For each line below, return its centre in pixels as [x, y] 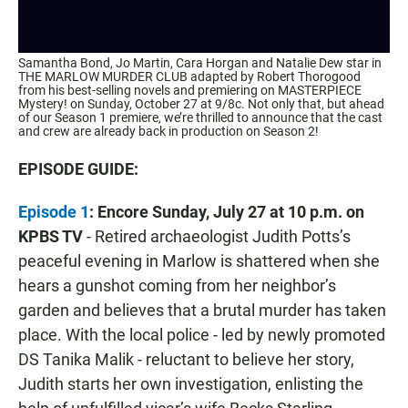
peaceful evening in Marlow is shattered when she [199, 261]
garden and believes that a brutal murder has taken [202, 311]
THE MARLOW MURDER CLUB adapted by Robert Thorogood [189, 77]
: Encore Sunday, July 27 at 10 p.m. [216, 212]
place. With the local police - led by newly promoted [202, 335]
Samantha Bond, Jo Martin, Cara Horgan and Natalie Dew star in [200, 63]
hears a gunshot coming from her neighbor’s [177, 286]
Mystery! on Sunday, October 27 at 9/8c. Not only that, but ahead [201, 104]
